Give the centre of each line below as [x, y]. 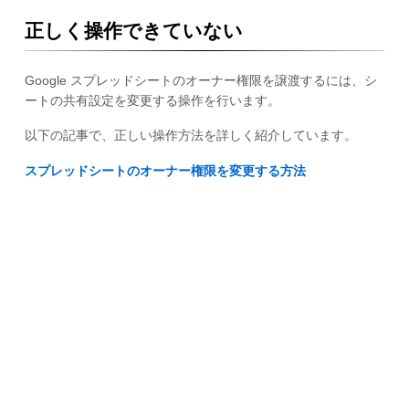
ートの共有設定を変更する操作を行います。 [152, 100]
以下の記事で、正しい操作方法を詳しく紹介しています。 [190, 136]
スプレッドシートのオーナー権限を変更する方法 [165, 171]
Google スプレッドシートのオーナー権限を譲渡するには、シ [200, 80]
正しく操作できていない [133, 31]
